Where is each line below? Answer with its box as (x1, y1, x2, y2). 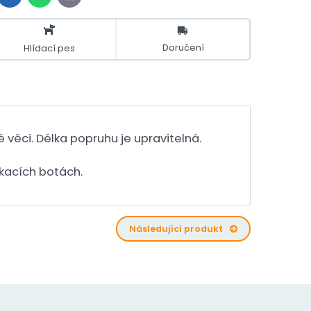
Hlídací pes (24, 42, 75, 54)
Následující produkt (128, 223, 223, 235)
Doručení (162, 41, 204, 53)
